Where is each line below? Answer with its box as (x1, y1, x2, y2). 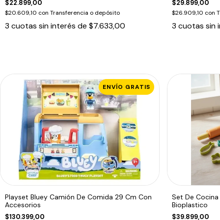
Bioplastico (171, 200, 208, 209)
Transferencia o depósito (50, 8, 120, 17)
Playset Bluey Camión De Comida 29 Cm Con (5, 192, 152, 201)
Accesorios (5, 200, 41, 209)
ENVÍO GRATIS (102, 82, 150, 91)
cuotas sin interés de (11, 20, 89, 31)
